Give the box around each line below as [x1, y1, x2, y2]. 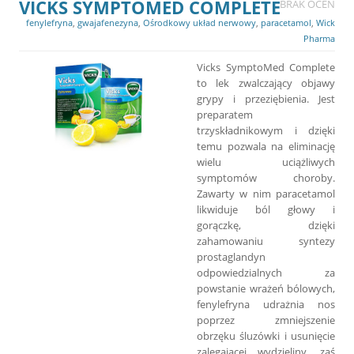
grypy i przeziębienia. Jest [197, 91, 335, 106]
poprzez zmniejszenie [197, 312, 335, 327]
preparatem [197, 107, 253, 122]
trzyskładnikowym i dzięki [197, 122, 335, 137]
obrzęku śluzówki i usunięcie [197, 328, 335, 343]
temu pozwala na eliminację [197, 138, 335, 153]
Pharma [303, 32, 335, 44]
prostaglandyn [197, 249, 265, 264]
